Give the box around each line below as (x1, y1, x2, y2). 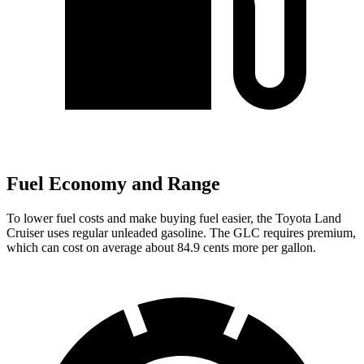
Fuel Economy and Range (6, 173, 220, 195)
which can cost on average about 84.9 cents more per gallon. (6, 240, 316, 254)
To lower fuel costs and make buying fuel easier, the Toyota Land (6, 210, 341, 225)
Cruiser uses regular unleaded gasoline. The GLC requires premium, (6, 225, 356, 240)
